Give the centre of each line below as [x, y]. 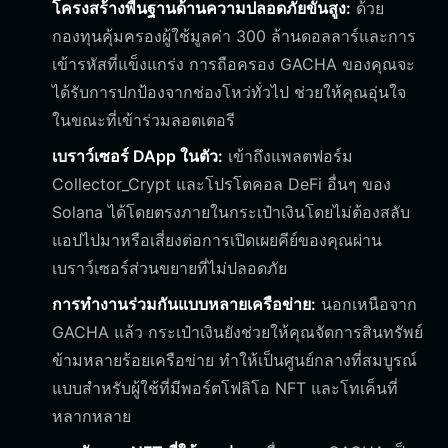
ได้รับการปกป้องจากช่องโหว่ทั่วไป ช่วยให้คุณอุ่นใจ [229, 92]
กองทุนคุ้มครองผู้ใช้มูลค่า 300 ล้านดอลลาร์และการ [234, 36]
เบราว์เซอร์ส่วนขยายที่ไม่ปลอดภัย [169, 268]
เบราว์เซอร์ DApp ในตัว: [137, 156]
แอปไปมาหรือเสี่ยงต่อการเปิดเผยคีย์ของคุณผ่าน [217, 240]
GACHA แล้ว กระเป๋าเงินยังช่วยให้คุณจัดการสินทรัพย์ [237, 332]
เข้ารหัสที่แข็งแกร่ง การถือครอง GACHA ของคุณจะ [233, 64]
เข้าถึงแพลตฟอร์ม [288, 156]
